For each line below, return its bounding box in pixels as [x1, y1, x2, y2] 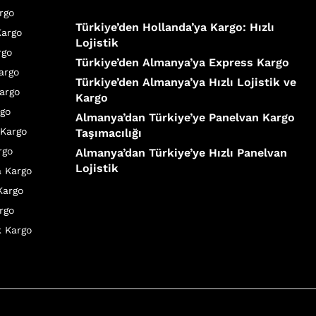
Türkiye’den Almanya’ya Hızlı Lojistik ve [75, 75, 297, 89]
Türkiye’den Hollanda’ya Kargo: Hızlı [75, 20, 275, 34]
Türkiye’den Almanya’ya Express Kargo [75, 55, 290, 69]
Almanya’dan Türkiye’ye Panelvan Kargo [75, 110, 296, 124]
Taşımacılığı [75, 126, 142, 140]
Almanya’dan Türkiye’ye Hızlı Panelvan [75, 145, 288, 159]
